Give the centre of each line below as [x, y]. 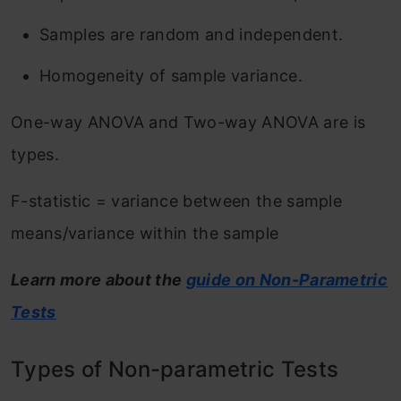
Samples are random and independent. [192, 35]
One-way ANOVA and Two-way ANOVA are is [188, 123]
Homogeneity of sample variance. [171, 76]
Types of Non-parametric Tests [175, 370]
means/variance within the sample [145, 234]
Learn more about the [98, 280]
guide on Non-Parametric [287, 280]
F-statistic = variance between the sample [177, 201]
